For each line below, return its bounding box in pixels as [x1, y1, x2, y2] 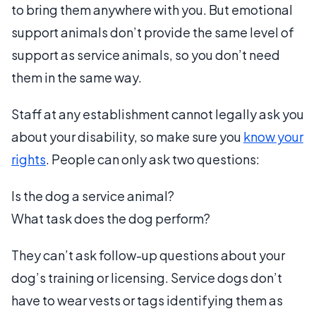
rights [11, 150, 46, 167]
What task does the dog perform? [11, 209, 210, 226]
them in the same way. [11, 68, 142, 85]
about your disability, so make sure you [11, 128, 243, 145]
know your [243, 128, 303, 145]
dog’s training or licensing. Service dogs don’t [11, 269, 282, 286]
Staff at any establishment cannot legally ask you [11, 105, 304, 122]
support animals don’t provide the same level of [11, 23, 294, 40]
